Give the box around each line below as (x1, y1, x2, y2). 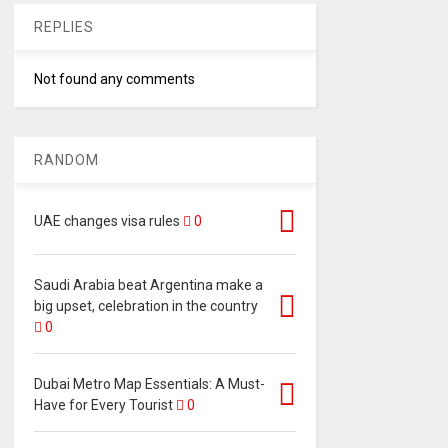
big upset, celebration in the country (33, 298, 258, 315)
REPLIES (33, 19, 94, 36)
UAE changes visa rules (33, 213, 180, 230)
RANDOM (33, 152, 99, 169)
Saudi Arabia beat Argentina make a (33, 277, 263, 294)
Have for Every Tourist (33, 397, 173, 414)
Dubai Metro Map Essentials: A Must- (33, 376, 265, 393)
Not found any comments (33, 71, 195, 88)
